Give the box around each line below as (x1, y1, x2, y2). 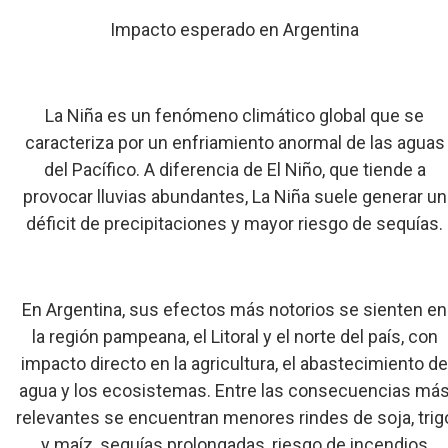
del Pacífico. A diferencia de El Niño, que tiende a (43, 159, 426, 180)
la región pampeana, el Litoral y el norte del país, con (31, 326, 438, 347)
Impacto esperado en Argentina (110, 19, 360, 40)
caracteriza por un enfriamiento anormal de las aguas (24, 132, 445, 153)
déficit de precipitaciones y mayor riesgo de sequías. (26, 213, 444, 234)
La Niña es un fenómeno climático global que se (45, 105, 425, 126)
